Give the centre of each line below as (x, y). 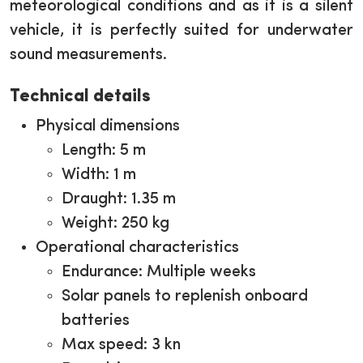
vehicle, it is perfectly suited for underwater (181, 31)
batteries (96, 321)
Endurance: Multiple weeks (159, 272)
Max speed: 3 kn (121, 345)
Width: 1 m (99, 175)
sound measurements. (88, 55)
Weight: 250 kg (115, 224)
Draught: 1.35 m (119, 199)
